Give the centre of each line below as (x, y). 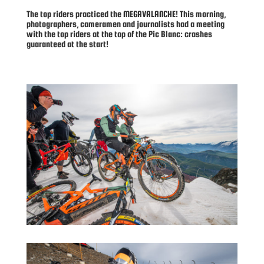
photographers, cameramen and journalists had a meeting (125, 24)
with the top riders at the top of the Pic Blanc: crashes (119, 34)
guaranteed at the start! (67, 44)
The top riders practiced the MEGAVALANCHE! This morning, (126, 14)
